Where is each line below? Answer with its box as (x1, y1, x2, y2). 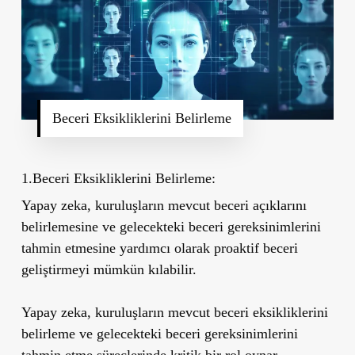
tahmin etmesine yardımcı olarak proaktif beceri (21, 239, 298, 256)
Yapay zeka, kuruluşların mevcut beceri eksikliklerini (21, 303, 328, 320)
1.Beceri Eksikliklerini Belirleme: (21, 170, 216, 186)
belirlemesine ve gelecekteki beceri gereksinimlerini (21, 218, 321, 235)
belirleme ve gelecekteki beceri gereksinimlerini (21, 325, 298, 342)
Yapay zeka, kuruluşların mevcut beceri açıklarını (21, 197, 307, 213)
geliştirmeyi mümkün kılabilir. (21, 261, 197, 277)
